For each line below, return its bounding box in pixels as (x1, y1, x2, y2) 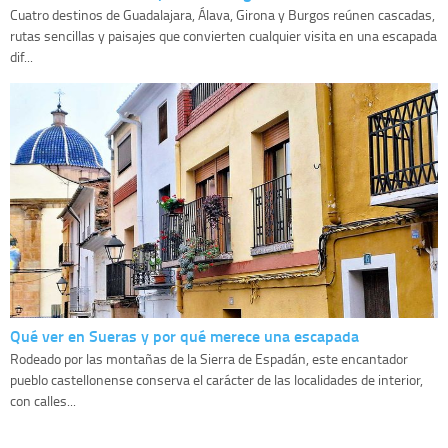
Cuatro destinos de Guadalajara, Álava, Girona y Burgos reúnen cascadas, (10, 5, 435, 25)
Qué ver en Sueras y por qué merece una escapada (10, 324, 359, 348)
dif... (10, 47, 33, 67)
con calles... (10, 391, 76, 411)
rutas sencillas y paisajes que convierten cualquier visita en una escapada (10, 26, 437, 46)
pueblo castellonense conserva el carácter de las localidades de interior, (10, 370, 423, 390)
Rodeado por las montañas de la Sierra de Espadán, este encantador (10, 349, 408, 369)
